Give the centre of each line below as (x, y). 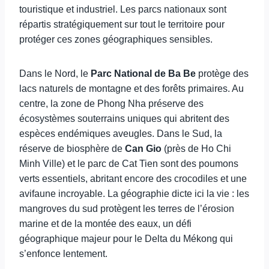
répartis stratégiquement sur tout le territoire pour (122, 24)
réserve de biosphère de (72, 149)
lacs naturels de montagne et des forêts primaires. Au (131, 89)
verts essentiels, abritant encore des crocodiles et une (133, 179)
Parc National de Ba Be (143, 74)
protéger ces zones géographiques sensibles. (116, 39)
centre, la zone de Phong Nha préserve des (111, 104)
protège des (222, 74)
